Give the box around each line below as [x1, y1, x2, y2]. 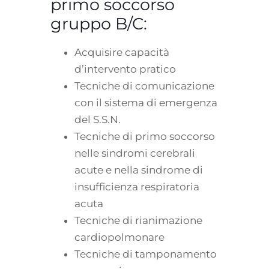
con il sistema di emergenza [74, 96, 217, 109]
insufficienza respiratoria [74, 180, 199, 193]
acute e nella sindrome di [74, 163, 203, 176]
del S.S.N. [74, 113, 121, 125]
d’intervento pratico [74, 62, 176, 75]
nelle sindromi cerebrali [74, 147, 195, 159]
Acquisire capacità [74, 46, 169, 58]
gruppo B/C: [50, 13, 147, 34]
